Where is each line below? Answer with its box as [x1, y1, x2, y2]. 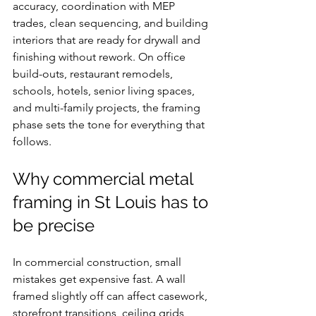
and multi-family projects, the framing [13, 101, 203, 114]
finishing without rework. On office [13, 50, 188, 63]
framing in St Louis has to [13, 192, 212, 212]
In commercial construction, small [13, 255, 184, 269]
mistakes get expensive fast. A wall [13, 272, 188, 286]
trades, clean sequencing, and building [13, 16, 211, 30]
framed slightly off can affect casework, [13, 289, 210, 303]
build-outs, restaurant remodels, [13, 67, 176, 80]
